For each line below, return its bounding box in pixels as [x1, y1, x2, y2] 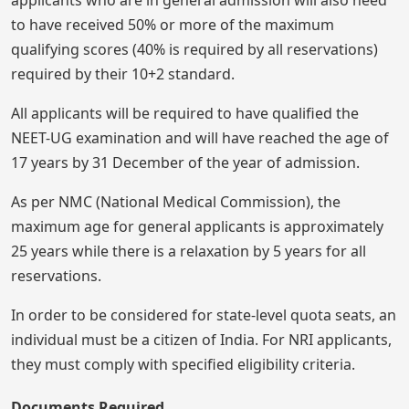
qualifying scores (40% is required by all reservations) [11, 39, 378, 60]
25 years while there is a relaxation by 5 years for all [11, 241, 366, 262]
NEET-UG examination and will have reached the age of [11, 128, 389, 149]
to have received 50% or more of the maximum [11, 15, 334, 36]
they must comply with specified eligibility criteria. [11, 354, 355, 375]
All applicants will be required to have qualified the [11, 103, 359, 124]
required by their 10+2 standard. [11, 64, 235, 85]
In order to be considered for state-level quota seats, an [11, 305, 396, 326]
